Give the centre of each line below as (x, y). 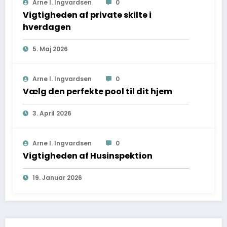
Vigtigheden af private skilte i (87, 15)
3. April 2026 (52, 113)
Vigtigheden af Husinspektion (88, 156)
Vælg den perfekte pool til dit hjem (98, 92)
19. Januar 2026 (57, 178)
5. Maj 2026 (50, 49)
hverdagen (47, 27)
